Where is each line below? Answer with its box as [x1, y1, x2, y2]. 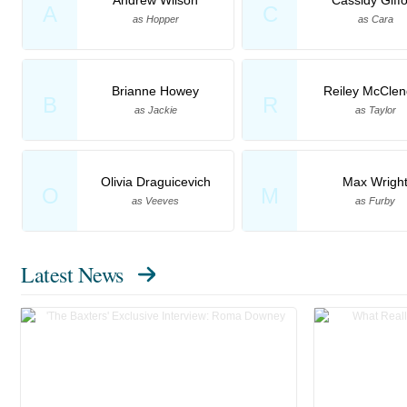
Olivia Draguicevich [100, 174, 211, 189]
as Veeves [132, 194, 179, 206]
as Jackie [134, 104, 177, 115]
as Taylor [354, 104, 396, 115]
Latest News [21, 259, 124, 289]
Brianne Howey [112, 83, 199, 98]
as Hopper [132, 13, 179, 25]
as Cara [357, 13, 393, 25]
